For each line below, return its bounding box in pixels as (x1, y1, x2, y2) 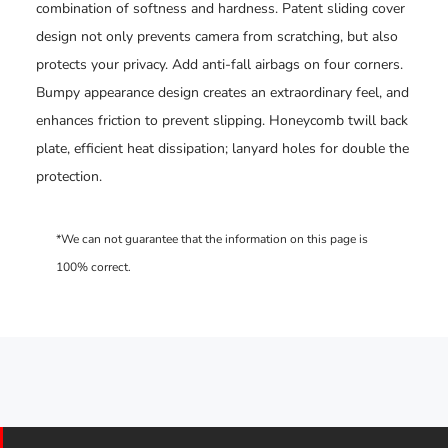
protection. (36, 167, 102, 186)
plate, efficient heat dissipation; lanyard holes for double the (36, 139, 409, 158)
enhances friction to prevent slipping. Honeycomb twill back (36, 111, 408, 130)
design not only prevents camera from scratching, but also (36, 27, 398, 46)
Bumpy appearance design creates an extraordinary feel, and (36, 83, 409, 102)
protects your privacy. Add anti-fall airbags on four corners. (36, 55, 403, 74)
